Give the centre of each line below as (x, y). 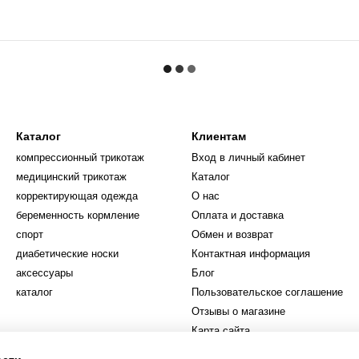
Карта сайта (221, 331)
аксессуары (44, 273)
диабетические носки (67, 254)
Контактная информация (251, 254)
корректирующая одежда (77, 196)
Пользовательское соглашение (267, 292)
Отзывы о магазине (238, 311)
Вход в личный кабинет (248, 157)
